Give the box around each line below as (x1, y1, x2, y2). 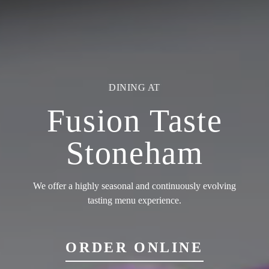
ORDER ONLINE (65, 240, 204, 255)
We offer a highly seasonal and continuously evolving (33, 181, 236, 191)
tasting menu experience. (88, 195, 181, 205)
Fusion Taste (46, 103, 223, 139)
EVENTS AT (107, 82, 162, 92)
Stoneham (65, 135, 204, 171)
